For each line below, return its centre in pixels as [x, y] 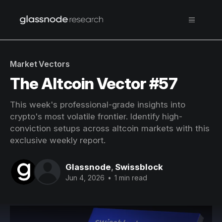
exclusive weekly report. [58, 140]
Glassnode [88, 167]
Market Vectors [40, 64]
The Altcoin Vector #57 [94, 83]
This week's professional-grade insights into [98, 105]
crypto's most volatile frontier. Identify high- [96, 116]
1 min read [130, 177]
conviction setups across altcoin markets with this [110, 128]
